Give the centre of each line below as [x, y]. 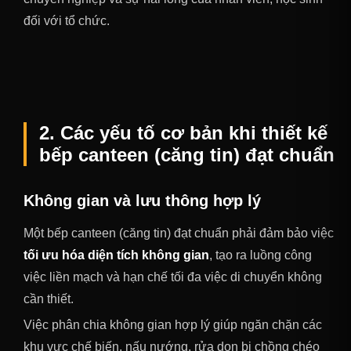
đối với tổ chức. [67, 20]
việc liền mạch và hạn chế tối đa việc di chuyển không [173, 277]
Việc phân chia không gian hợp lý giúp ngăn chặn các [173, 324]
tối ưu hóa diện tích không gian [116, 255]
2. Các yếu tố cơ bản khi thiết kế [183, 132]
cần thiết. [49, 299]
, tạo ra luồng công [261, 255]
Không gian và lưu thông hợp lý [142, 200]
